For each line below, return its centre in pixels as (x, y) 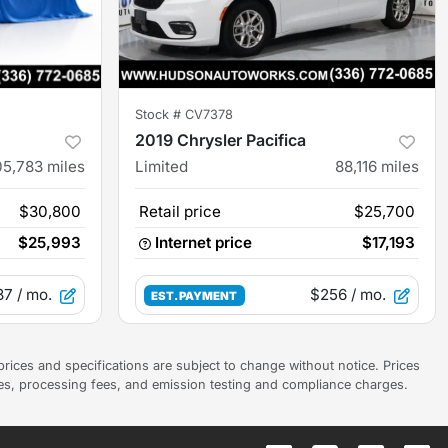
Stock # (160, 115)
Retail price (180, 212)
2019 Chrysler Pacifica (220, 140)
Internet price (203, 243)
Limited (161, 167)
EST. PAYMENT (194, 296)
